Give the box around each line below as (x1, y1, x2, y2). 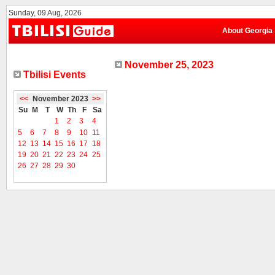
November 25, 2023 (122, 60, 214, 70)
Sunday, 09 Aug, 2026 (9, 9, 82, 17)
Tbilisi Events (21, 69, 86, 80)
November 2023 (32, 95, 88, 103)
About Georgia (222, 26, 273, 35)
